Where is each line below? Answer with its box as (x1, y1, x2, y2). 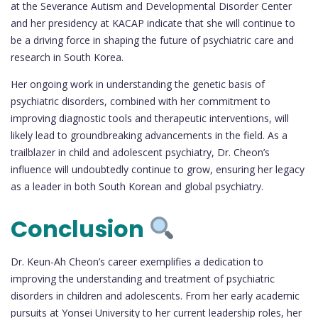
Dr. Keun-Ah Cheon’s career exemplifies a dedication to (11, 254, 263, 268)
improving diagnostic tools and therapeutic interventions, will (11, 111, 289, 126)
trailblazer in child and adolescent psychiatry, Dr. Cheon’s (11, 146, 270, 160)
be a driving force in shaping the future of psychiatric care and (11, 33, 294, 48)
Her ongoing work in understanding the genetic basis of (11, 77, 265, 92)
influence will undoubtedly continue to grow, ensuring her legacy (11, 163, 305, 177)
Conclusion (11, 212, 149, 245)
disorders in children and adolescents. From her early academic (11, 288, 300, 302)
